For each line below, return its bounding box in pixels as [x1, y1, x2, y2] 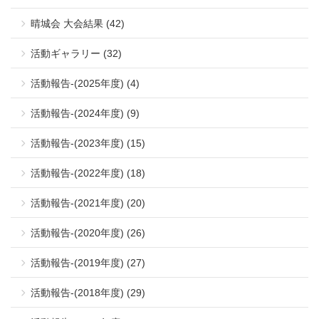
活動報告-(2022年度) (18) [31, 167, 145, 179]
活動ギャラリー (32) [31, 47, 122, 59]
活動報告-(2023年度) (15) [31, 137, 145, 149]
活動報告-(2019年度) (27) [31, 256, 145, 268]
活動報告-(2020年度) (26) [31, 226, 145, 239]
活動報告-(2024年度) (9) [31, 107, 140, 119]
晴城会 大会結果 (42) [31, 17, 125, 29]
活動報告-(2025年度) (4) [31, 77, 140, 89]
